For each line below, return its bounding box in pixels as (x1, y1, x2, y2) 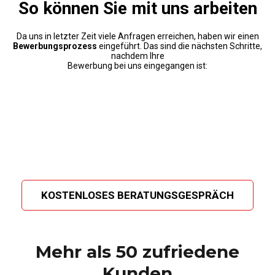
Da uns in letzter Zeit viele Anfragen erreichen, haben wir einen (16, 31, 259, 41)
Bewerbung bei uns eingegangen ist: (68, 60, 207, 71)
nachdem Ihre (110, 50, 165, 61)
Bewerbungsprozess (13, 41, 97, 51)
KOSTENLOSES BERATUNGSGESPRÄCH (41, 188, 234, 201)
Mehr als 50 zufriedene (36, 241, 239, 262)
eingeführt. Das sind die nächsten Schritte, (97, 41, 262, 51)
